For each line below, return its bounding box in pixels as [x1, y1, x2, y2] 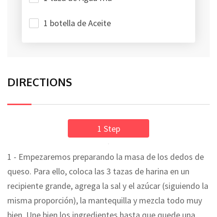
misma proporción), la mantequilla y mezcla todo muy [7, 194, 202, 206]
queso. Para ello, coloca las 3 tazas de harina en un [7, 165, 189, 177]
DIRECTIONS [7, 75, 72, 89]
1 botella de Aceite [44, 17, 111, 29]
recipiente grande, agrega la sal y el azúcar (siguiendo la [7, 180, 208, 191]
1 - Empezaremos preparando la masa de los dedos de [7, 151, 204, 162]
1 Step [97, 123, 120, 134]
